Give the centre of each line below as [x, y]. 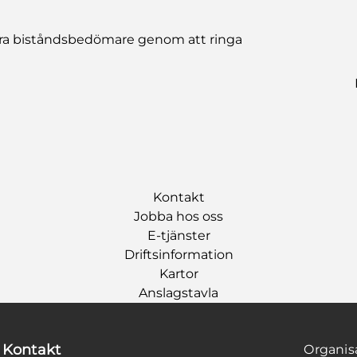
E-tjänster [178, 235]
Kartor [178, 274]
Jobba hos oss [178, 216]
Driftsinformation [178, 255]
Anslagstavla [178, 293]
